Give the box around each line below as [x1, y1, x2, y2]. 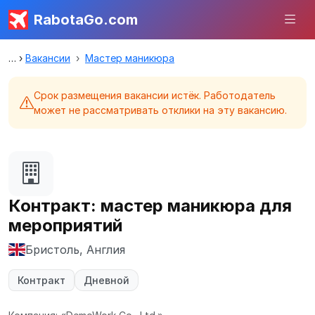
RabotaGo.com [34, 11, 138, 28]
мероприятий [8, 215, 122, 236]
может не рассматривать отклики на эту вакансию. [34, 104, 287, 116]
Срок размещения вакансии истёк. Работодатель [34, 89, 276, 101]
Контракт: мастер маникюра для [8, 195, 292, 216]
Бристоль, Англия [25, 243, 125, 257]
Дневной [84, 274, 129, 286]
